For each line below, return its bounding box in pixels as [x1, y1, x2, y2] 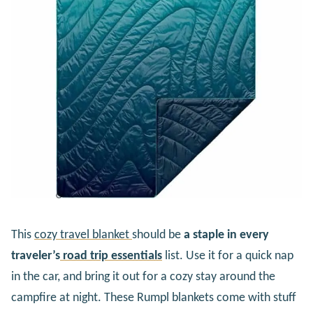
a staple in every [184, 228, 269, 242]
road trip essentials [60, 249, 162, 263]
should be [132, 228, 184, 242]
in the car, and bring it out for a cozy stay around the [11, 270, 275, 284]
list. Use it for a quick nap [162, 249, 293, 263]
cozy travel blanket [34, 228, 132, 242]
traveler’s [11, 249, 60, 263]
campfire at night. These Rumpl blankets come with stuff [11, 291, 296, 305]
